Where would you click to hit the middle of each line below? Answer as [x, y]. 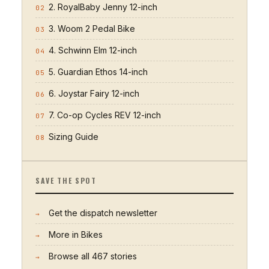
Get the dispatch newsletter [103, 213]
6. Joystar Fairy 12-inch [94, 93]
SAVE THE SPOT [66, 180]
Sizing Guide [74, 137]
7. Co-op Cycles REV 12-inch [105, 115]
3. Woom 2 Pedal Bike [92, 29]
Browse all [70, 256]
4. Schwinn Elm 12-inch [93, 50]
